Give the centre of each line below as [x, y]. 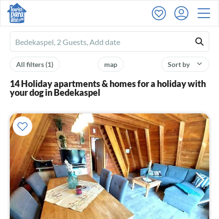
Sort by [179, 64]
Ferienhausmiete [43, 42]
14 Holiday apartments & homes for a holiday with [108, 84]
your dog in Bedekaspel [55, 92]
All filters [31, 64]
